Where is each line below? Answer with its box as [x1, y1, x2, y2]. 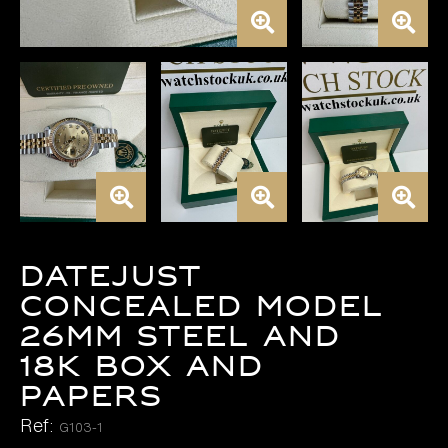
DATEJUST [20, 259, 201, 295]
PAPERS [20, 379, 163, 415]
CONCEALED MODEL [20, 289, 384, 325]
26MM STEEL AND [20, 319, 341, 355]
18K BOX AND [20, 349, 264, 385]
